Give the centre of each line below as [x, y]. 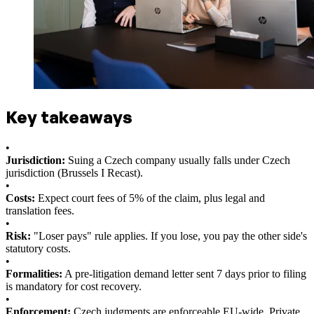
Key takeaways [69, 117]
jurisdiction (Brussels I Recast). [74, 173]
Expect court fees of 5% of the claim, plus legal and [150, 198]
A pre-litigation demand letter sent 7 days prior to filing [184, 274]
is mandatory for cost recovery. [74, 287]
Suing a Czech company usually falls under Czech [178, 161]
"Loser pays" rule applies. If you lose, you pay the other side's [169, 236]
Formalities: [34, 274]
